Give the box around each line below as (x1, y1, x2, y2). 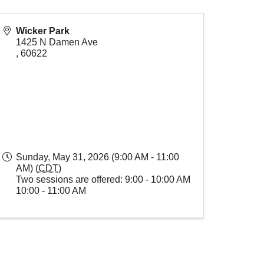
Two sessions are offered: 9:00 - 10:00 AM (16, 174, 190, 184)
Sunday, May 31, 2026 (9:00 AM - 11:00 (16, 152, 179, 162)
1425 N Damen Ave (16, 37, 98, 47)
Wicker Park (16, 26, 70, 36)
